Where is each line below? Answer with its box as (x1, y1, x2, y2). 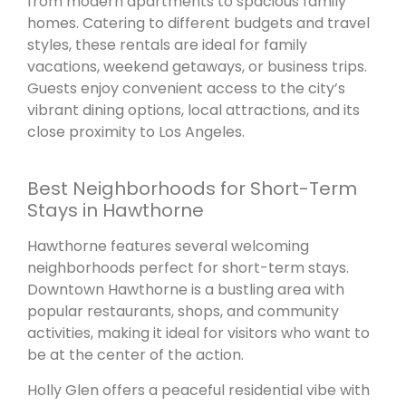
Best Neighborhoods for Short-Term (27, 176, 357, 202)
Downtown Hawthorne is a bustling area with (27, 279, 344, 301)
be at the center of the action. (27, 344, 244, 366)
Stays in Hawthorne (27, 198, 204, 224)
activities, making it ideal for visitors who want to (27, 323, 370, 344)
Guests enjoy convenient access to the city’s (27, 77, 345, 99)
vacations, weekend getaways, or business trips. (27, 55, 367, 77)
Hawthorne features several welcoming (27, 236, 309, 257)
